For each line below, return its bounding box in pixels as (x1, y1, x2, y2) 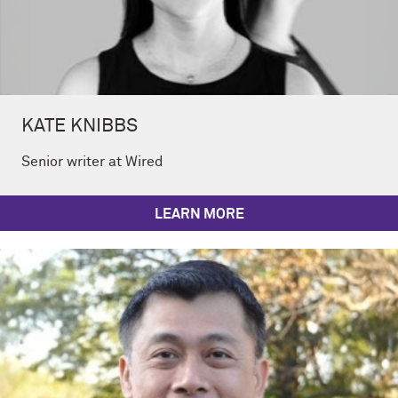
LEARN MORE (154, 206, 244, 221)
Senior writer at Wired (21, 154, 163, 169)
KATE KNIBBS (21, 116, 138, 136)
